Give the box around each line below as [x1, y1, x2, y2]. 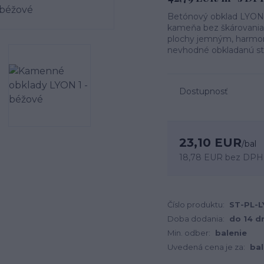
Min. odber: [167, 228, 210, 237]
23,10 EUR [179, 136, 242, 150]
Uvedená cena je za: [167, 242, 245, 252]
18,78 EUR [179, 152, 223, 163]
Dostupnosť [179, 86, 228, 97]
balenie [215, 228, 247, 237]
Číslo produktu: [167, 200, 225, 209]
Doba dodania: [167, 214, 225, 223]
